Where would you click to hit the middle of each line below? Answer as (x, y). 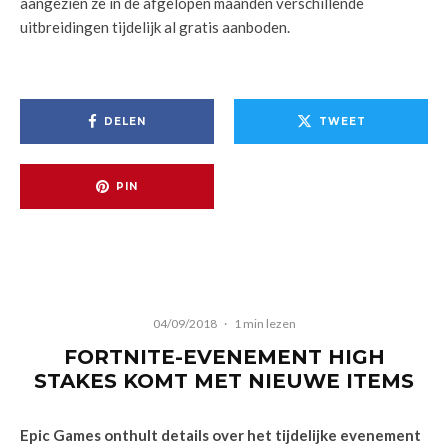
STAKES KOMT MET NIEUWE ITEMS (224, 381)
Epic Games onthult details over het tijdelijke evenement (220, 435)
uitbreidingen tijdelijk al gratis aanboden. (155, 27)
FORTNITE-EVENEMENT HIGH (224, 357)
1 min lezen (264, 323)
